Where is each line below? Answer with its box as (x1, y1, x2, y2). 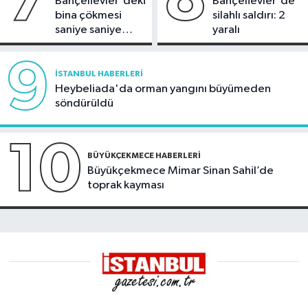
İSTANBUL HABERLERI (55, 69, 143, 78)
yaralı (212, 23, 240, 36)
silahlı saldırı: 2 (212, 9, 285, 21)
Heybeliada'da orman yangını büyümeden (55, 83, 271, 96)
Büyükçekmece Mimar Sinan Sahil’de (87, 165, 274, 177)
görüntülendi (55, 38, 123, 50)
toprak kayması (87, 179, 164, 192)
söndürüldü (55, 98, 113, 110)
